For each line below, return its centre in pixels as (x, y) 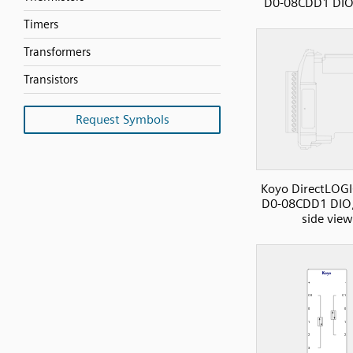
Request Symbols (122, 119)
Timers (41, 24)
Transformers (57, 52)
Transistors (51, 80)
